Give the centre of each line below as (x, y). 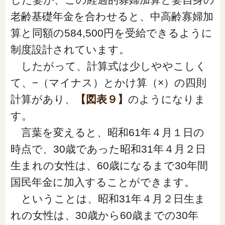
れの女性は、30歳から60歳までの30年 (104, 215)
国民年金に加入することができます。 (102, 182)
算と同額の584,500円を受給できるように (111, 33)
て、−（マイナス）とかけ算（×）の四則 (108, 82)
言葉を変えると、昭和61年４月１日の (107, 132)
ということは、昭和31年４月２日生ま (108, 198)
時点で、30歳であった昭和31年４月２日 (108, 149)
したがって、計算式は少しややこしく (108, 66)
